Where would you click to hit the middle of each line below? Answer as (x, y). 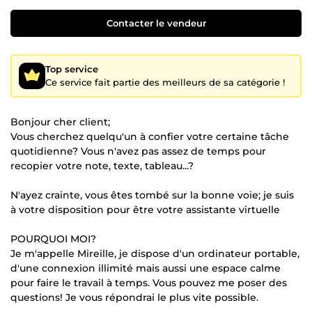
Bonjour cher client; (60, 122)
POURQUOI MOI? (53, 239)
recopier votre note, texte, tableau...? (102, 165)
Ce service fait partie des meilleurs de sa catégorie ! (165, 82)
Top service (72, 69)
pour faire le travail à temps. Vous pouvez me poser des (149, 282)
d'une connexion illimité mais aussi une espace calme (146, 268)
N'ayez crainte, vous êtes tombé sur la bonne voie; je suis (152, 195)
